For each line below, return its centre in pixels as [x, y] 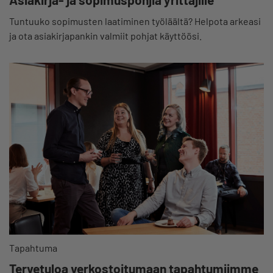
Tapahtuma [33, 247]
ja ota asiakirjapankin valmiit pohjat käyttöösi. [105, 35]
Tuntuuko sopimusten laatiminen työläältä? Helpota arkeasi [135, 21]
